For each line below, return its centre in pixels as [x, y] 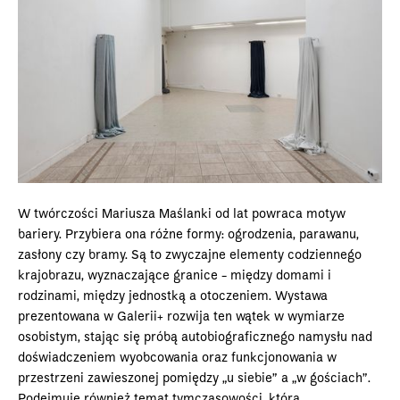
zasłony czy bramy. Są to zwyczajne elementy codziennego [190, 255]
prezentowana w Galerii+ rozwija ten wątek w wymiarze [181, 317]
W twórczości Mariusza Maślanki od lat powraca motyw [182, 214]
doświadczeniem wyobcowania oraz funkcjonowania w [177, 358]
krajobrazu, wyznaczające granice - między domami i [175, 275]
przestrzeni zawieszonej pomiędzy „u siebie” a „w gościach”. [194, 378]
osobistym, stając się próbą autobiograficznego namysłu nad [195, 337]
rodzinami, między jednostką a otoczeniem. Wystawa [173, 296]
